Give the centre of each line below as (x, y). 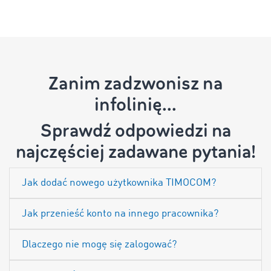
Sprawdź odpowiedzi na (135, 131)
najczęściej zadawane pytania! (135, 152)
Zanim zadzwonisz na (135, 83)
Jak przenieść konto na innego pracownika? (120, 214)
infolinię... (135, 105)
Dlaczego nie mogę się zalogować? (99, 245)
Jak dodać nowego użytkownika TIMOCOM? (119, 183)
